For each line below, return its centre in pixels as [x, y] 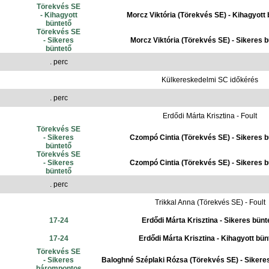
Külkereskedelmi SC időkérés [210, 80]
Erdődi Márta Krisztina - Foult [210, 116]
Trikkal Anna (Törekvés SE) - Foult [210, 202]
